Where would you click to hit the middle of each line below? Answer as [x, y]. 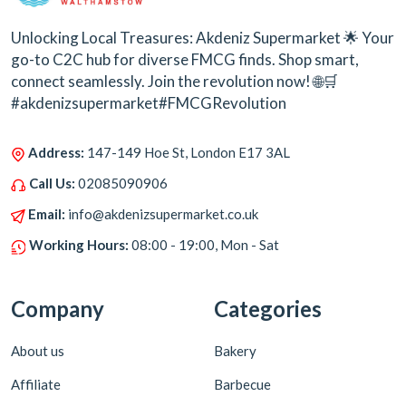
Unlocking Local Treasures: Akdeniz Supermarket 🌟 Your [203, 37]
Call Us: [52, 183]
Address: [56, 152]
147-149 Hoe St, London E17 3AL [188, 152]
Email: [47, 213]
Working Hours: [79, 244]
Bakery [235, 350]
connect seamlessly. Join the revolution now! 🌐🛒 [174, 81]
